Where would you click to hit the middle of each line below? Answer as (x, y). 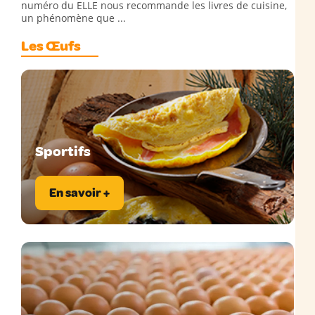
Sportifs (63, 152)
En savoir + (79, 193)
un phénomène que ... (73, 18)
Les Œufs (51, 46)
